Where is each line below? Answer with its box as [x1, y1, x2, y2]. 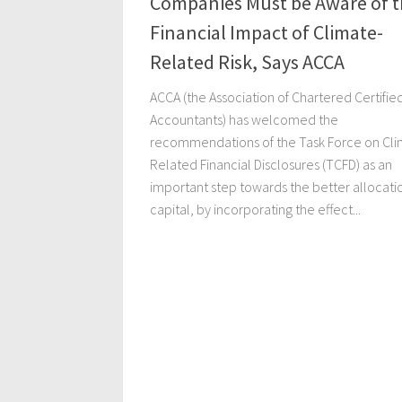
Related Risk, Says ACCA [150, 49, 345, 75]
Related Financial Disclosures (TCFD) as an [150, 155, 392, 174]
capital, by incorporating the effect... [150, 200, 361, 219]
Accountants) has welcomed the [150, 110, 338, 129]
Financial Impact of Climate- [150, 20, 383, 46]
